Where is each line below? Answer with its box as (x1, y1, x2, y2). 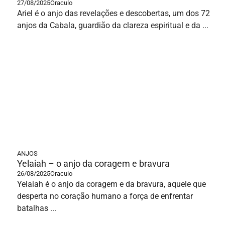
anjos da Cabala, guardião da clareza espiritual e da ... (17, 21, 208, 30)
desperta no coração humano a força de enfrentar (17, 191, 193, 201)
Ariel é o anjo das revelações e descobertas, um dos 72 (17, 9, 210, 18)
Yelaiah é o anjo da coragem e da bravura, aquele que (17, 179, 206, 189)
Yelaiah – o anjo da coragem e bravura (17, 158, 170, 169)
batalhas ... (17, 203, 56, 213)
